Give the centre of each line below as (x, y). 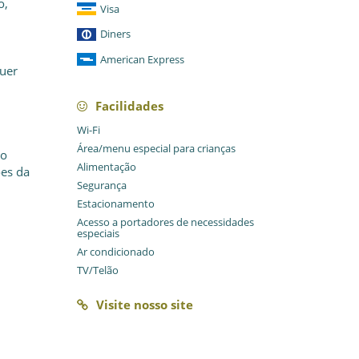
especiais (98, 234)
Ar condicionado (116, 252)
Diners (115, 34)
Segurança (102, 186)
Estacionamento (116, 204)
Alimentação (107, 167)
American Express (142, 59)
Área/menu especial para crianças (156, 149)
